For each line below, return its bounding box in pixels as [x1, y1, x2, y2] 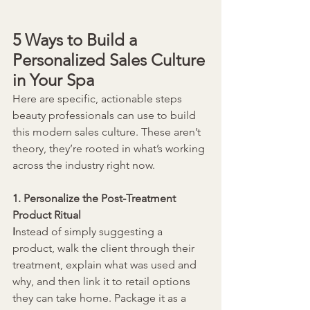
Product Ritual [12, 208, 81, 222]
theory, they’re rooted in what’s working [12, 142, 208, 156]
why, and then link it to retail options [12, 275, 193, 289]
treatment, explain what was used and [12, 258, 199, 272]
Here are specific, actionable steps [12, 92, 185, 106]
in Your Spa [12, 70, 94, 91]
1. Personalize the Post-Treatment [12, 192, 179, 206]
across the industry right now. [12, 158, 155, 172]
